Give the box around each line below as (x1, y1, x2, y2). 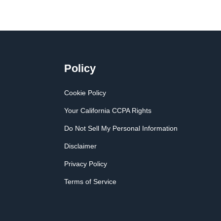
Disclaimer (64, 142, 97, 150)
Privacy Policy (64, 160, 107, 168)
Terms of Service (64, 178, 116, 186)
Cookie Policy (64, 89, 106, 97)
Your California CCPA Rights (64, 107, 151, 115)
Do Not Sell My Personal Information (64, 124, 178, 133)
